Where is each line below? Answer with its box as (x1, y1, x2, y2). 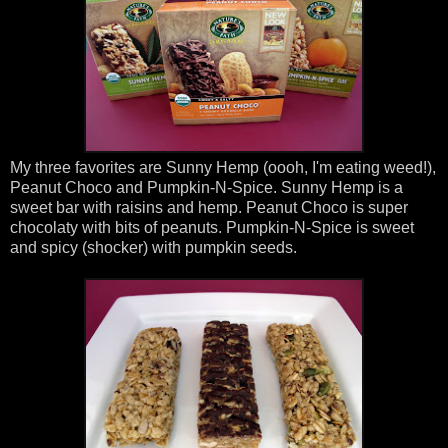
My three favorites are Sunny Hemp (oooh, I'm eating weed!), (10, 159, 436, 177)
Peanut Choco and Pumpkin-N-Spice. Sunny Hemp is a (10, 179, 403, 197)
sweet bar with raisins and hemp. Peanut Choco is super (10, 199, 408, 217)
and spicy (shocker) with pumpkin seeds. (10, 239, 297, 257)
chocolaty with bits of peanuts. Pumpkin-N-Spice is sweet (10, 219, 414, 237)
